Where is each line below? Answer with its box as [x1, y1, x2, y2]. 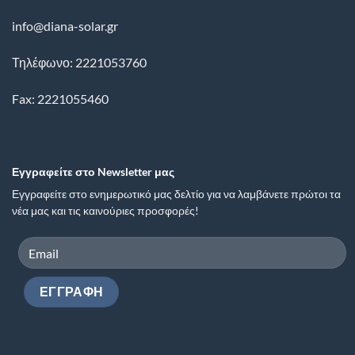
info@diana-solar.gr [12, 18, 118, 34]
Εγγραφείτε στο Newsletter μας [12, 165, 174, 178]
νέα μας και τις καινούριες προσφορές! [12, 204, 199, 217]
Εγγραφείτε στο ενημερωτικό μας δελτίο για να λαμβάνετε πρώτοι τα [12, 187, 341, 200]
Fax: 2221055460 [12, 91, 109, 107]
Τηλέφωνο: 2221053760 [12, 55, 147, 71]
